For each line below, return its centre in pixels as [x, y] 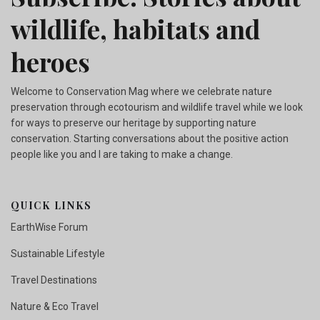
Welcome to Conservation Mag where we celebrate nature [141, 91]
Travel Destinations [54, 280]
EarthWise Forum [49, 227]
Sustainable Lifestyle [58, 254]
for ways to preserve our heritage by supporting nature [134, 123]
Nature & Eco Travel [55, 306]
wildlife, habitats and [135, 29]
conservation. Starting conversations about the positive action [150, 139]
